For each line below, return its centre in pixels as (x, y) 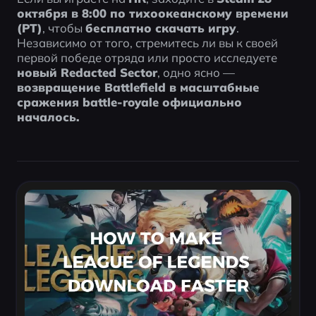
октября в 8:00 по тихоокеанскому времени (152, 13)
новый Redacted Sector (87, 72)
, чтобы (63, 28)
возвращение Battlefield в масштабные (138, 87)
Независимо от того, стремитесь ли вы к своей (147, 42)
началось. (48, 116)
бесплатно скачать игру (160, 28)
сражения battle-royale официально (129, 102)
